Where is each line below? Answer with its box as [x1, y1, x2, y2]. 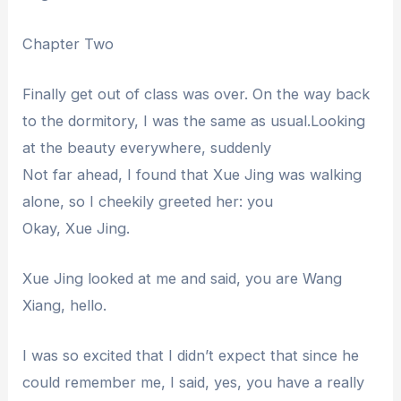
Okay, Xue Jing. [22, 218, 131, 237]
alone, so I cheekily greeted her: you [22, 192, 274, 210]
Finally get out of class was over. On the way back [22, 84, 371, 103]
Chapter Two [22, 34, 115, 53]
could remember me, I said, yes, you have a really [22, 373, 365, 392]
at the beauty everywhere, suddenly [22, 138, 272, 157]
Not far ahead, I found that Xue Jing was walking [22, 165, 363, 183]
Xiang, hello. [22, 296, 107, 315]
